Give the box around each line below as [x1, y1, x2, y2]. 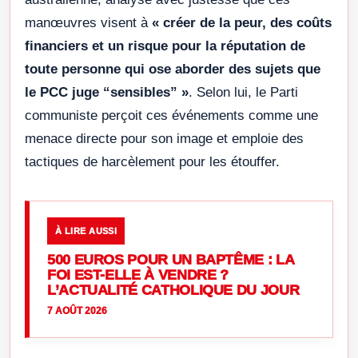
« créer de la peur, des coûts [152, 15, 332, 31]
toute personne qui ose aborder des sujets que [25, 62, 320, 78]
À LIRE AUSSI [55, 226, 117, 237]
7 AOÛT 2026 [47, 305, 107, 317]
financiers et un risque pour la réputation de [25, 38, 305, 54]
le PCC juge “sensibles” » [25, 85, 189, 101]
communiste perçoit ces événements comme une [25, 108, 318, 124]
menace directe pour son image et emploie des [25, 131, 304, 147]
